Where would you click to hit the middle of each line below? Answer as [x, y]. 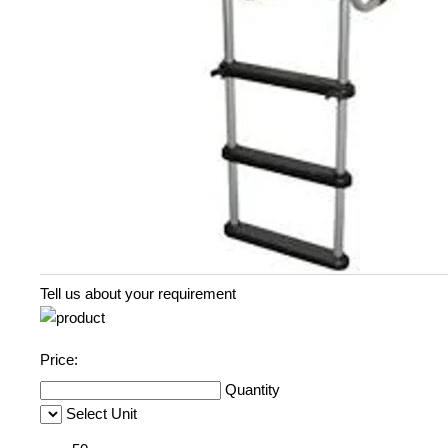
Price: [59, 360]
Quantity [252, 390]
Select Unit [101, 414]
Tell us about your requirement [138, 294]
